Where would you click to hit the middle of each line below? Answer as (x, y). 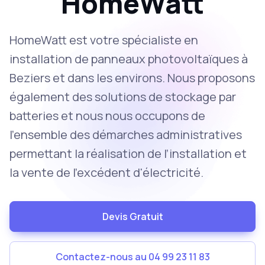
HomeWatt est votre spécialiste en (104, 40)
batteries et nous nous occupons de (107, 116)
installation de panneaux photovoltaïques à (129, 59)
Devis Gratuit (132, 216)
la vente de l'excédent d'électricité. (106, 172)
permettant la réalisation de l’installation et (128, 153)
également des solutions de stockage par (123, 97)
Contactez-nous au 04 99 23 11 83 (132, 256)
